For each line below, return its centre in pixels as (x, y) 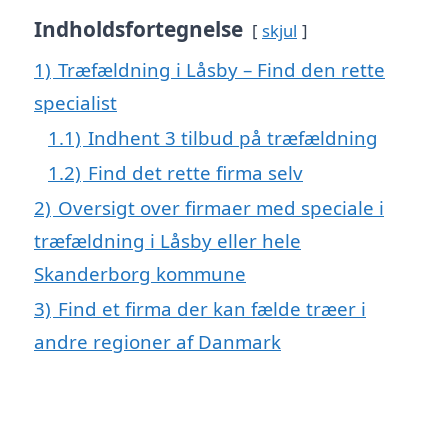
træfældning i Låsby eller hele (167, 240)
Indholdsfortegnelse (138, 28)
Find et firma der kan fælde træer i (212, 308)
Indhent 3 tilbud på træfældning (233, 137)
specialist (75, 102)
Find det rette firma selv (195, 172)
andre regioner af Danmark (157, 341)
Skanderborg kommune (140, 273)
